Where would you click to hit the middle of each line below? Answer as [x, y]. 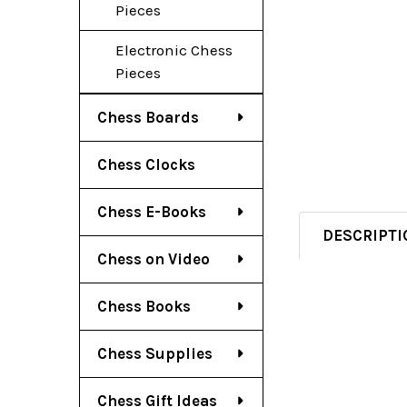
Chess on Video [154, 258]
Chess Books [144, 306]
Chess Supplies [155, 353]
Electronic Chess [174, 50]
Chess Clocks [146, 164]
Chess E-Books [152, 211]
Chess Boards [148, 117]
